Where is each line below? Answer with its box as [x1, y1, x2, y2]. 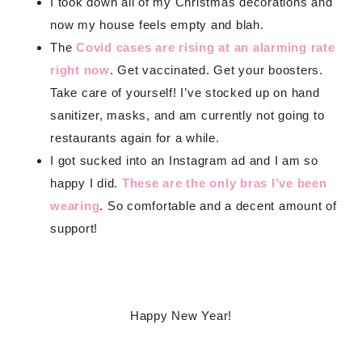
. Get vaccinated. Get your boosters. [109, 63, 323, 77]
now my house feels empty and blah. [50, 18, 264, 32]
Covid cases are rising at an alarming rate [76, 40, 335, 54]
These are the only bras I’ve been [121, 176, 327, 190]
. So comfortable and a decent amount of [99, 199, 337, 213]
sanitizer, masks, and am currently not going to [50, 108, 325, 122]
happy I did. [50, 176, 122, 190]
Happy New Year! [129, 309, 233, 322]
